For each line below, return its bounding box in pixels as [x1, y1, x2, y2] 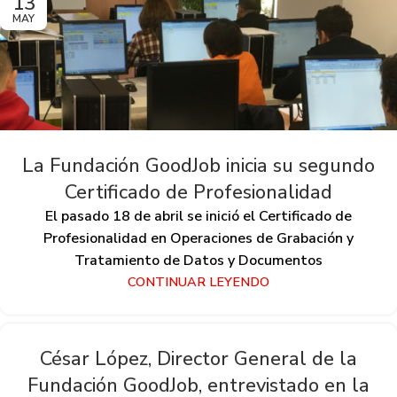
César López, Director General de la [40, 345, 357, 372]
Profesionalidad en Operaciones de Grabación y [43, 228, 354, 248]
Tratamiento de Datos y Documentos [74, 250, 323, 270]
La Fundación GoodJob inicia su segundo [22, 152, 375, 179]
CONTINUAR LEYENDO [128, 272, 269, 291]
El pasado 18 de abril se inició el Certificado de [45, 206, 352, 226]
